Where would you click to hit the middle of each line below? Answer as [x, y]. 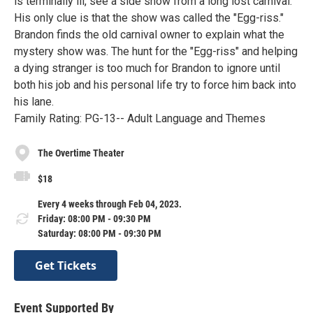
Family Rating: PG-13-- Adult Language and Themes [140, 118]
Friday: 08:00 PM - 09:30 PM [94, 218]
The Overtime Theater [81, 153]
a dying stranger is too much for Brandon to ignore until [147, 68]
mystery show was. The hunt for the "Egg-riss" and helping [156, 51]
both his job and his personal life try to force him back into [155, 85]
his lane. [34, 102]
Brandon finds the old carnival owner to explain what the [149, 35]
